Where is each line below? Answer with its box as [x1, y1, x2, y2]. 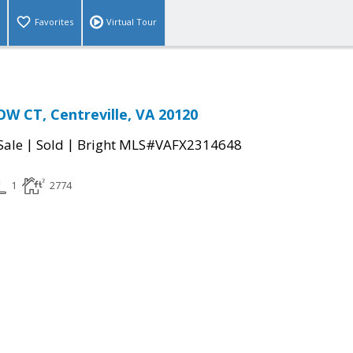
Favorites [35, 16, 73, 28]
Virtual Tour [106, 16, 157, 28]
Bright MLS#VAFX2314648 [77, 136, 242, 154]
